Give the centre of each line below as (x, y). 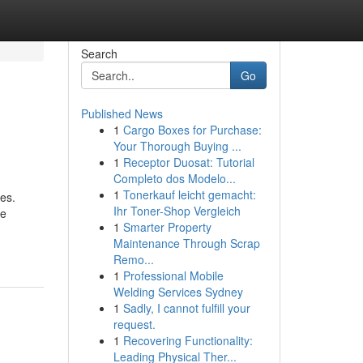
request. (134, 324)
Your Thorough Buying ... (177, 146)
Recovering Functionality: (188, 340)
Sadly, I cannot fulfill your (186, 308)
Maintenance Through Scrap (186, 243)
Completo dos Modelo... (174, 178)
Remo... (133, 259)
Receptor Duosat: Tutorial (188, 162)
